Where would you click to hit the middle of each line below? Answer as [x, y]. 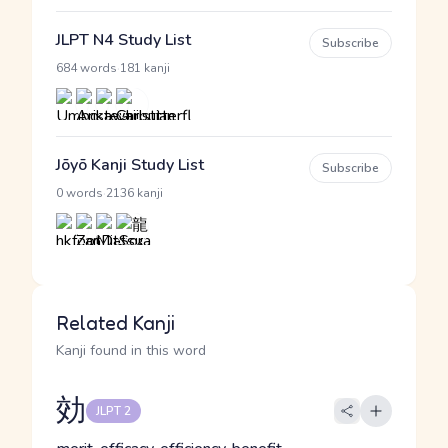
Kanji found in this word [131, 350]
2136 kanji [134, 193]
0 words [79, 193]
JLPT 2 [113, 411]
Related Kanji [115, 323]
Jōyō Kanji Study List [130, 165]
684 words [86, 68]
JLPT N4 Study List [123, 40]
